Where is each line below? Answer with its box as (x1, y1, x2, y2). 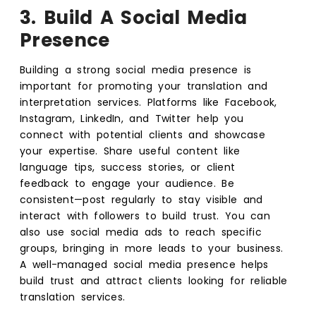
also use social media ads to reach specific (20, 224, 262, 239)
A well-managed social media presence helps (20, 257, 269, 272)
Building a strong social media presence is (20, 62, 252, 77)
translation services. (20, 289, 126, 304)
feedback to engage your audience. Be (20, 176, 234, 190)
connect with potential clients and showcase (20, 127, 265, 142)
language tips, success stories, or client (20, 159, 236, 174)
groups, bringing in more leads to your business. (20, 241, 284, 255)
